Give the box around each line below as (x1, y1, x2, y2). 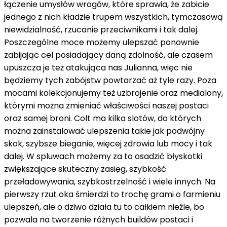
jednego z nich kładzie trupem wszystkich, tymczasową (4, 11, 223, 23)
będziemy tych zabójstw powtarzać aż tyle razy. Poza (4, 74, 216, 86)
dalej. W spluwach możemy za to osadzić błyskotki (4, 150, 202, 162)
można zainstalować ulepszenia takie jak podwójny (4, 125, 205, 137)
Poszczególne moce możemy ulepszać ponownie (4, 36, 199, 48)
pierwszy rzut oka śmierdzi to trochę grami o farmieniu (4, 188, 220, 200)
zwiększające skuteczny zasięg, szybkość (4, 163, 166, 175)
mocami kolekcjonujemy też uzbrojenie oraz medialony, (4, 87, 223, 99)
